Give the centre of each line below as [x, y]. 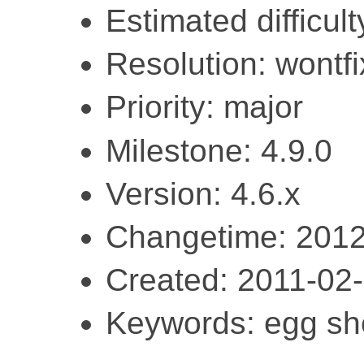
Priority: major [204, 107]
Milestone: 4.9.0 [219, 150]
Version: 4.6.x [203, 193]
